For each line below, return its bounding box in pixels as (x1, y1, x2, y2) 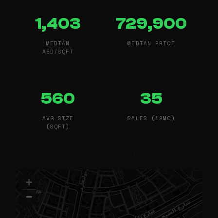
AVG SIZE (42, 113, 74, 122)
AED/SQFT (42, 47, 74, 56)
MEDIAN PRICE (127, 39, 175, 48)
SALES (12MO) (127, 113, 175, 122)
